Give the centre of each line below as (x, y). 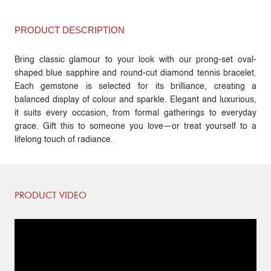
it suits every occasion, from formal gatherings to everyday (135, 113)
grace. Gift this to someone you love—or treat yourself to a (135, 127)
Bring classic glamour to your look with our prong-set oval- (135, 60)
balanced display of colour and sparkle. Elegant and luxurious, (135, 100)
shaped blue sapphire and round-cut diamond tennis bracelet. (135, 73)
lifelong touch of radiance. (64, 140)
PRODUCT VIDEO (50, 197)
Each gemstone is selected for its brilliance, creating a (135, 87)
